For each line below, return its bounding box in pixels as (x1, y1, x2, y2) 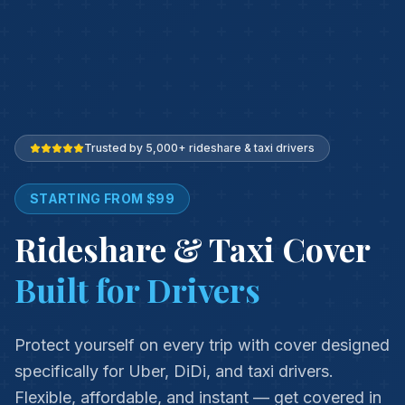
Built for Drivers (14, 268, 260, 311)
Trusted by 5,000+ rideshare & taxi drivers (84, 141, 315, 155)
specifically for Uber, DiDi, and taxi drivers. (14, 362, 334, 381)
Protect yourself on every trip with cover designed (14, 335, 390, 354)
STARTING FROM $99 (30, 191, 174, 206)
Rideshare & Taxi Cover (14, 227, 370, 270)
